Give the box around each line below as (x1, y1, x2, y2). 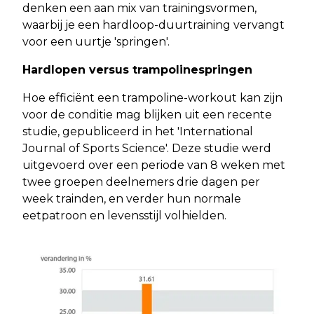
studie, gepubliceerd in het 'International (22, 124, 253, 138)
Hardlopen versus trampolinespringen (22, 62, 252, 76)
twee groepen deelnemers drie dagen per (22, 175, 260, 189)
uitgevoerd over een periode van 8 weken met (22, 158, 285, 172)
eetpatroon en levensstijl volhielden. (22, 208, 226, 222)
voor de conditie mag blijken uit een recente (22, 107, 272, 121)
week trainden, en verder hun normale (22, 191, 241, 205)
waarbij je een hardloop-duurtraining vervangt (22, 18, 285, 32)
